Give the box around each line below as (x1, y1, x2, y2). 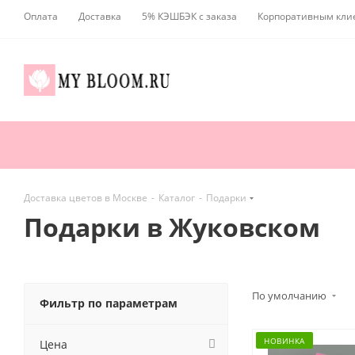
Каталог (158, 191, 195, 205)
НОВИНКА (264, 334, 305, 346)
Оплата (24, 10, 58, 23)
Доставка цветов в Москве (24, 191, 147, 205)
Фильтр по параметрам (40, 296, 177, 311)
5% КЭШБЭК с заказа (142, 10, 237, 23)
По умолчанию (252, 288, 329, 303)
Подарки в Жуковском (24, 210, 320, 245)
